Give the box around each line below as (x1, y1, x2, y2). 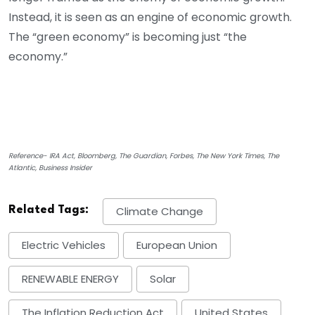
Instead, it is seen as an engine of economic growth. (8, 8, 292, 25)
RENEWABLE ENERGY (22, 271, 119, 287)
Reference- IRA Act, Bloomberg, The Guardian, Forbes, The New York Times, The (8, 150, 279, 161)
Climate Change (116, 204, 203, 219)
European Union (136, 238, 217, 253)
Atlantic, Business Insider (8, 162, 92, 173)
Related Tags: (8, 203, 89, 216)
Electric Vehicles (22, 238, 105, 253)
